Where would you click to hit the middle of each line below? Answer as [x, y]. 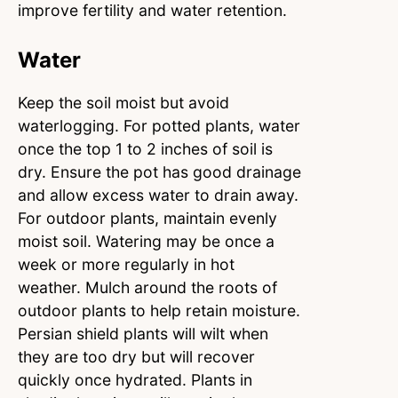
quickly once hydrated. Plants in [135, 380]
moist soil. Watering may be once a [146, 242]
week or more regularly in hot [126, 265]
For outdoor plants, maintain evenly [147, 219]
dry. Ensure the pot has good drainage [159, 172]
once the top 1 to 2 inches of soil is [145, 149]
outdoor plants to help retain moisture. [159, 311]
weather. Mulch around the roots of [147, 288]
